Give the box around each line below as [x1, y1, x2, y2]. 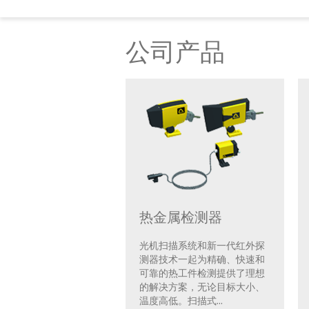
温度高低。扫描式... [139, 292, 223, 308]
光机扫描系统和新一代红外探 [139, 237, 265, 252]
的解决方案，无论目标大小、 [139, 279, 265, 294]
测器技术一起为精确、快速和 [139, 251, 265, 266]
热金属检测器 [139, 206, 222, 228]
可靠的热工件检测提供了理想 [139, 265, 265, 280]
